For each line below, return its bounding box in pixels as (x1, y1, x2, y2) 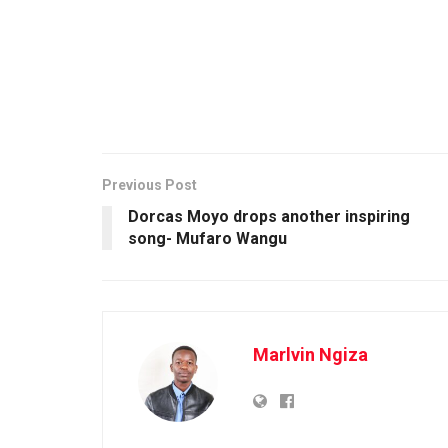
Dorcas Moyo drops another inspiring (128, 206, 410, 226)
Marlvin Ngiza (253, 343, 368, 365)
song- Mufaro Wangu (128, 228, 295, 248)
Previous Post (102, 176, 197, 193)
